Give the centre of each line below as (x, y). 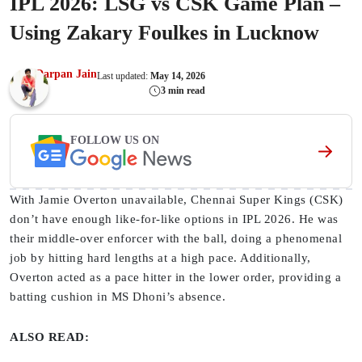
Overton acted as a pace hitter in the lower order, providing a (175, 278)
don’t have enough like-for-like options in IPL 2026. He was (174, 219)
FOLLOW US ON (115, 140)
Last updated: (124, 76)
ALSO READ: (49, 337)
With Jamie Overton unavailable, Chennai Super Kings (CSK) (177, 200)
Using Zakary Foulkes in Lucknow (164, 33)
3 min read (183, 91)
